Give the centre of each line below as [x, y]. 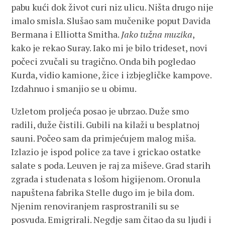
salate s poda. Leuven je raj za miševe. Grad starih [111, 165]
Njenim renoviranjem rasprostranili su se [95, 206]
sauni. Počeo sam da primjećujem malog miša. [103, 138]
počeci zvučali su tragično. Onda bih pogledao [103, 61]
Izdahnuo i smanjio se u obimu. [74, 88]
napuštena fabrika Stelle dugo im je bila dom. [103, 192]
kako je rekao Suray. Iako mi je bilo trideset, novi [109, 48]
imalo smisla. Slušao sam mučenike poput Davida [111, 21]
